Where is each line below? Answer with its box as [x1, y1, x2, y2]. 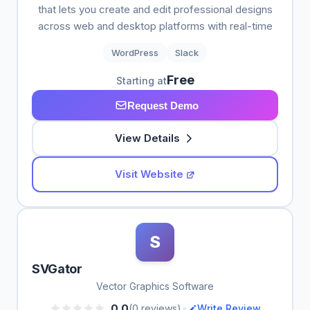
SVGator [32, 262, 82, 276]
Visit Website [114, 167, 183, 181]
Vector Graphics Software [96, 280, 214, 292]
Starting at [116, 75, 167, 86]
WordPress [111, 47, 158, 58]
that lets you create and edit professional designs [37, 3, 273, 16]
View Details [115, 131, 180, 145]
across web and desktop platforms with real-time [37, 19, 273, 33]
